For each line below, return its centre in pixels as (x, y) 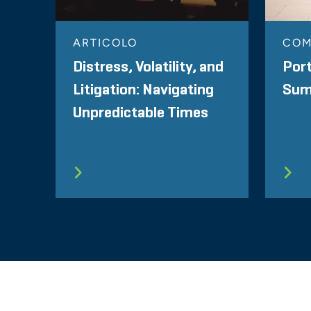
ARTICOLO (106, 43)
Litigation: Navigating (143, 91)
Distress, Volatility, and (148, 68)
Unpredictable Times (141, 114)
